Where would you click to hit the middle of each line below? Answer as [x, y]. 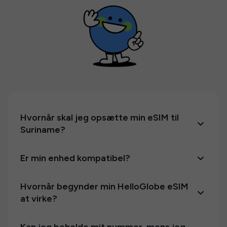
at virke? [39, 199]
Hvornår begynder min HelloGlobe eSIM [104, 186]
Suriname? [43, 130]
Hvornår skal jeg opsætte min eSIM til [100, 118]
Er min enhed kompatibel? [75, 158]
